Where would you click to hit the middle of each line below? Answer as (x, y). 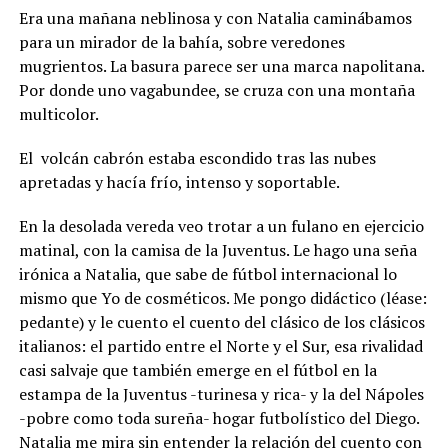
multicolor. (58, 113)
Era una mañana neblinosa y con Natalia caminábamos (215, 17)
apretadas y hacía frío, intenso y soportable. (179, 181)
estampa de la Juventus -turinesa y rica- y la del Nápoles (221, 393)
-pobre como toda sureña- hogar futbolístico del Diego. (218, 417)
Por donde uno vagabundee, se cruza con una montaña (216, 89)
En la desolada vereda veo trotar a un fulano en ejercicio (221, 225)
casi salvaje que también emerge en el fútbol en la (197, 369)
